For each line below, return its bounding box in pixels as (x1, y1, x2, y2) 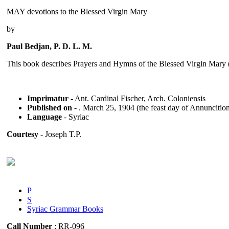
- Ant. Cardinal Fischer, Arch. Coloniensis (68, 94, 205, 103)
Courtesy (7, 129, 38, 139)
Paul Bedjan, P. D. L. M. (7, 41, 92, 51)
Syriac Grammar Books (27, 204, 103, 213)
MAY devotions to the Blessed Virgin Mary (7, 7, 147, 16)
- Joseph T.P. (38, 129, 81, 139)
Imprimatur (27, 94, 68, 103)
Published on (27, 103, 74, 112)
